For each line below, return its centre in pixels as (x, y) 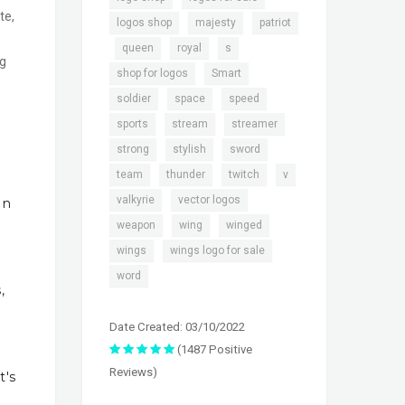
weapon (136, 226)
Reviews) (133, 372)
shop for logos (152, 74)
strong (133, 150)
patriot (275, 23)
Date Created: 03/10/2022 (177, 327)
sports (132, 124)
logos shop (144, 23)
